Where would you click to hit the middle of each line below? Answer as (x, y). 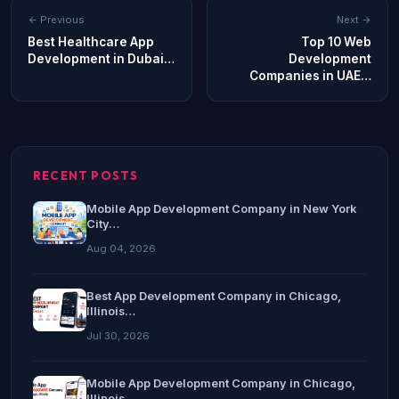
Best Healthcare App (91, 42)
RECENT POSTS (86, 176)
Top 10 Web (336, 42)
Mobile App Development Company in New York (221, 209)
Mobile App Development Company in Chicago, (221, 384)
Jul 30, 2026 (118, 336)
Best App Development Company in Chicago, (214, 297)
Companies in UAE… (310, 76)
